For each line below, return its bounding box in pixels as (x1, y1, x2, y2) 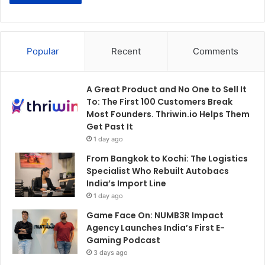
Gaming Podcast (86, 234, 160, 247)
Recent (111, 46, 141, 57)
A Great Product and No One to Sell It (86, 83, 247, 96)
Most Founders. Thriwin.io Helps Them (86, 108, 250, 121)
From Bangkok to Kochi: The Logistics (86, 153, 248, 165)
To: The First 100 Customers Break (86, 96, 232, 108)
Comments (193, 46, 239, 57)
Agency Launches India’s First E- (86, 222, 225, 234)
